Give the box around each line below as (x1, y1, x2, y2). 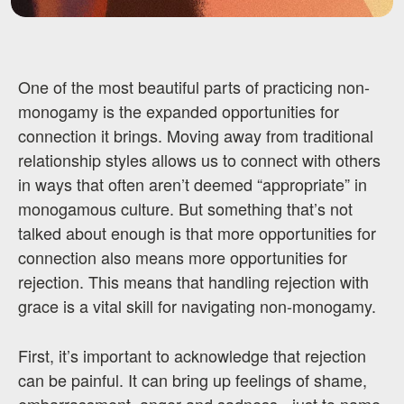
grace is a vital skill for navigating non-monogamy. (18, 294, 376, 318)
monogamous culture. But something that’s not (18, 197, 353, 221)
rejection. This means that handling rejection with (18, 270, 369, 294)
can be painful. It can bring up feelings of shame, (18, 368, 367, 392)
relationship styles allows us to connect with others (18, 148, 381, 172)
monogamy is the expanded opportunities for (18, 99, 339, 124)
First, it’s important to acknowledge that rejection (18, 344, 366, 368)
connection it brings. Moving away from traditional (18, 124, 373, 148)
